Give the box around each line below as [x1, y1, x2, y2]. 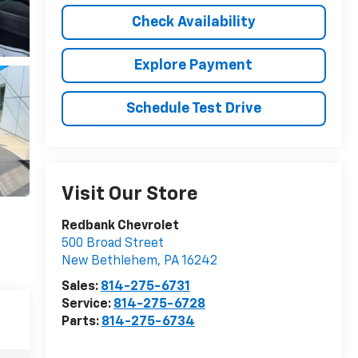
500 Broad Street [61, 237, 164, 251]
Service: [61, 298, 113, 312]
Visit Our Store [61, 185, 198, 205]
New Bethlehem [61, 255, 157, 268]
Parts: [61, 316, 101, 329]
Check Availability [131, 14, 256, 30]
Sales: [61, 280, 101, 294]
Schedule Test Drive [125, 101, 261, 116]
